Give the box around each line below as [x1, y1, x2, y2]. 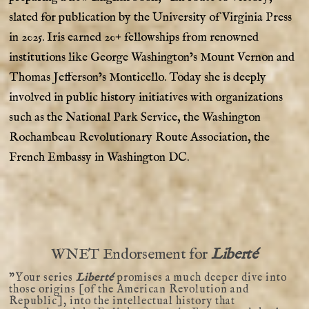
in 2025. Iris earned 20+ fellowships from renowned [9, 29, 259, 45]
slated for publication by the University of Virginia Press [9, 9, 292, 25]
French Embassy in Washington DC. [9, 149, 190, 165]
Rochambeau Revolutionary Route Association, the [9, 129, 270, 145]
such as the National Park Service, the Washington [9, 109, 261, 125]
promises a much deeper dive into [114, 270, 288, 285]
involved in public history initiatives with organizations [9, 89, 283, 105]
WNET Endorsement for [51, 244, 211, 264]
